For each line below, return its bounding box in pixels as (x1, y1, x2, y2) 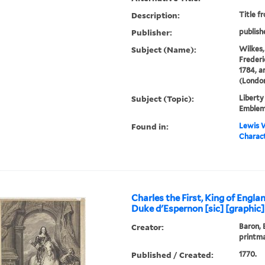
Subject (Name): (131, 44, 197, 56)
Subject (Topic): (131, 93, 195, 105)
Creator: (131, 221, 164, 233)
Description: (131, 9, 180, 21)
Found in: (131, 121, 169, 132)
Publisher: (131, 27, 173, 38)
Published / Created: (131, 249, 214, 261)
